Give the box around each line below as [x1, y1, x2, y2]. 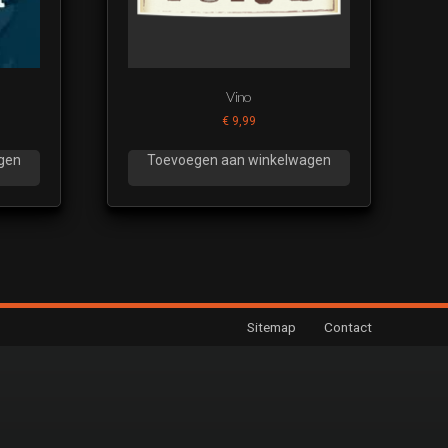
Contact [324, 319, 372, 335]
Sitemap [247, 319, 296, 335]
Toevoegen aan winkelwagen [146, 152, 331, 169]
